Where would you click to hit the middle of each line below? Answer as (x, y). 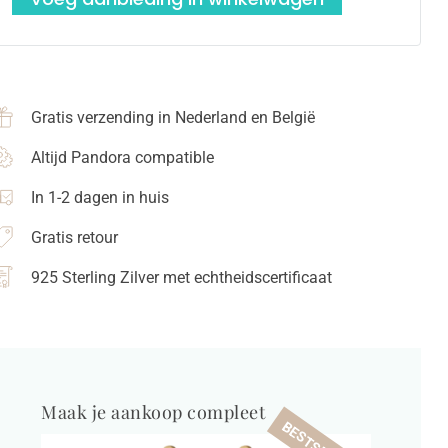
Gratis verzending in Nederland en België (173, 118)
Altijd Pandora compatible (123, 158)
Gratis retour (75, 238)
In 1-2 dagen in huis (100, 198)
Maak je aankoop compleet (153, 412)
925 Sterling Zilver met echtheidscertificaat (182, 278)
